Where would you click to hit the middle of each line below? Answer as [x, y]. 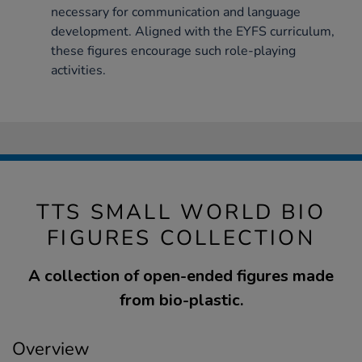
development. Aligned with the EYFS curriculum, [193, 31]
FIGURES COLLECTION [181, 238]
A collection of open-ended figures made [181, 276]
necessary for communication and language [176, 12]
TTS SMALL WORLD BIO [181, 212]
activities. [78, 70]
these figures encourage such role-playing [173, 51]
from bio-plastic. [181, 300]
